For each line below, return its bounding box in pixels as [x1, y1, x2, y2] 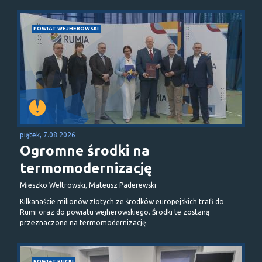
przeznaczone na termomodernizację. [20, 218, 148, 226]
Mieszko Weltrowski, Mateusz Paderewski [20, 181, 156, 189]
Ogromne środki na [20, 142, 150, 158]
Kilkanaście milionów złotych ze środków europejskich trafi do [20, 197, 224, 205]
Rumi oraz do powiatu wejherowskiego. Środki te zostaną [20, 208, 209, 216]
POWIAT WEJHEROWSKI [33, 25, 99, 32]
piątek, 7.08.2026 [20, 130, 75, 139]
